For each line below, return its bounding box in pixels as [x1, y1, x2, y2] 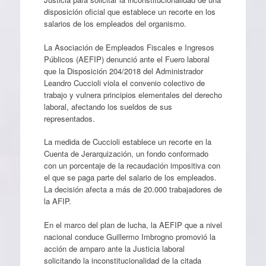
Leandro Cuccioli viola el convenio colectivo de [43, 77, 205, 88]
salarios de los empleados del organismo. [43, 18, 186, 29]
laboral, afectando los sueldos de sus [43, 100, 172, 112]
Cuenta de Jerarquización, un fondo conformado [43, 148, 208, 159]
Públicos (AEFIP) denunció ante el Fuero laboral [43, 53, 210, 65]
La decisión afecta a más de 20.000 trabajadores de [43, 183, 222, 195]
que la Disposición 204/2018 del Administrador [43, 65, 203, 77]
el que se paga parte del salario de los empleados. [43, 172, 217, 183]
